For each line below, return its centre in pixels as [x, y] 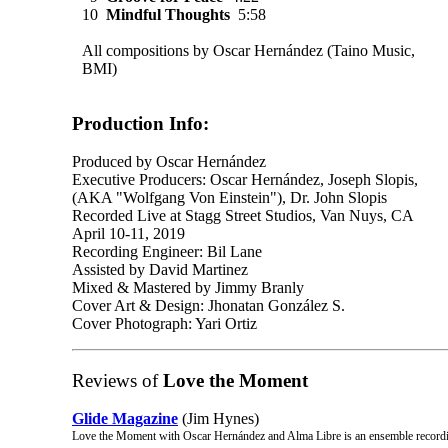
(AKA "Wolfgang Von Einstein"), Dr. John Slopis [229, 198]
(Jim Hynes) [218, 418]
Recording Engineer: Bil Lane [167, 252]
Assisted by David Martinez [160, 270]
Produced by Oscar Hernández [169, 162]
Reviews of [115, 381]
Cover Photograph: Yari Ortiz [164, 324]
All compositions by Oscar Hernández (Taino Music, [248, 50]
